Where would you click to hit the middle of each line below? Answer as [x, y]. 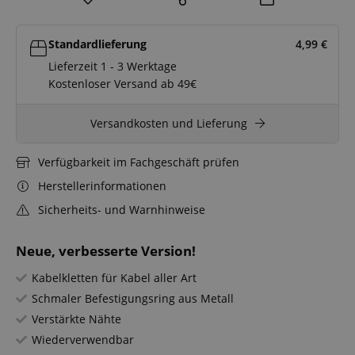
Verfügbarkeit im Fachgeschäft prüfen [138, 162]
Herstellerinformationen [102, 186]
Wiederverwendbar [83, 340]
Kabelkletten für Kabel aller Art [114, 278]
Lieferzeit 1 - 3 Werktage [113, 67]
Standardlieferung [98, 44]
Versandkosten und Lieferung [169, 124]
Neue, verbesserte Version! [106, 251]
